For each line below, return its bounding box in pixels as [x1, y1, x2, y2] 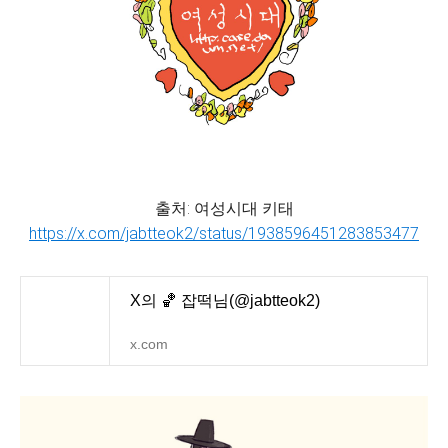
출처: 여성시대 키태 [154, 199, 294, 218]
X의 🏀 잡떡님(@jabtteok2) [130, 292, 320, 309]
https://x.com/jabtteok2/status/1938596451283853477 [29, 224, 419, 243]
